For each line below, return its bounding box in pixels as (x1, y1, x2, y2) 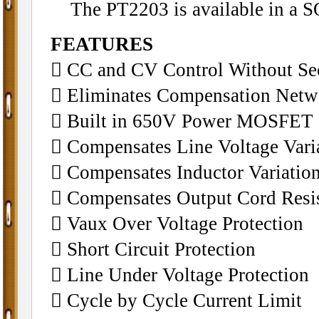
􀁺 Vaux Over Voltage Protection (50, 212, 303, 234)
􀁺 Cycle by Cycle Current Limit (50, 289, 302, 311)
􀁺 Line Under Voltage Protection (50, 263, 309, 286)
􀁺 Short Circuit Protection (50, 238, 256, 260)
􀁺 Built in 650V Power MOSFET (50, 110, 313, 132)
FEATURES (50, 33, 153, 55)
